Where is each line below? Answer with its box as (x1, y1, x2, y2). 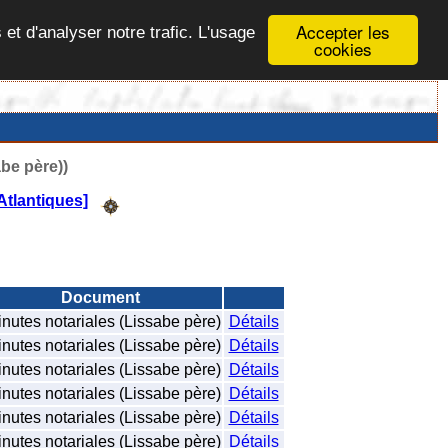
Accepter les (296, 19, 390, 44)
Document (61, 288, 140, 306)
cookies (314, 36, 372, 61)
